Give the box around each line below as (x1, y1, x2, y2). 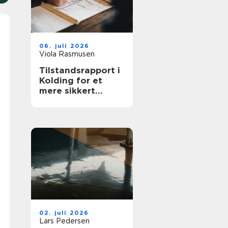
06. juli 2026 (39, 42, 90, 49)
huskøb (39, 96, 72, 106)
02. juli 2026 (39, 209, 90, 216)
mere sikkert (39, 85, 95, 96)
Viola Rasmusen (39, 50, 95, 58)
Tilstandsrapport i (39, 65, 120, 75)
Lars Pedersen (39, 217, 90, 225)
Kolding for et (39, 75, 102, 85)
